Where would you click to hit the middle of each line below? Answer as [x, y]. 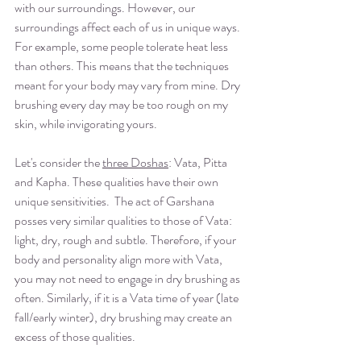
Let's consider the [58, 162]
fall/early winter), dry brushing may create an [124, 317]
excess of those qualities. [77, 336]
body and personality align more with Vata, [120, 259]
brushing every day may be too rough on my [122, 104]
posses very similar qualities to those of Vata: [124, 220]
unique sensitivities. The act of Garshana [116, 201]
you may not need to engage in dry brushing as [129, 278]
